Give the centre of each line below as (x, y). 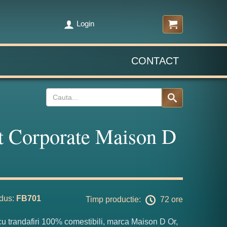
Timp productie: (114, 200)
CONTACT (155, 61)
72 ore (171, 200)
